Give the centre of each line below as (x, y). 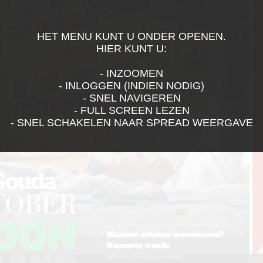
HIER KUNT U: (131, 49)
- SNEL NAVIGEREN (131, 98)
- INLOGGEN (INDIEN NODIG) (131, 86)
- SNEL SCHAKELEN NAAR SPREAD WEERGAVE (131, 123)
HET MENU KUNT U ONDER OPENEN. (131, 36)
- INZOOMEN (131, 73)
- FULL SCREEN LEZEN (131, 110)
